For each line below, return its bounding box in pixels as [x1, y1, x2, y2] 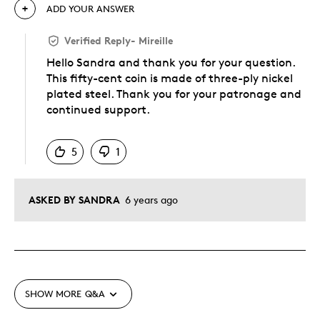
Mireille [139, 34, 173, 46]
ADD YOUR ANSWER [46, 2, 134, 14]
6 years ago [122, 193, 178, 206]
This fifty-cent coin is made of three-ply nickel [46, 71, 293, 85]
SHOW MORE [25, 288, 81, 300]
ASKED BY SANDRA [29, 193, 120, 206]
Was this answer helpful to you [46, 117, 200, 131]
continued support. [46, 102, 150, 116]
